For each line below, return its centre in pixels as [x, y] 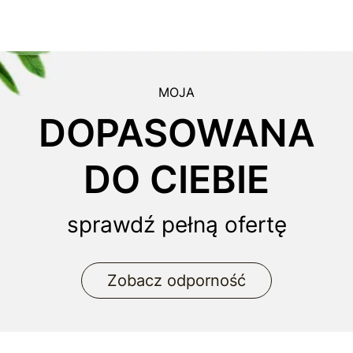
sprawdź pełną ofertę [176, 225]
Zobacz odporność [176, 281]
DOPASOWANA [176, 133]
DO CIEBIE [176, 180]
